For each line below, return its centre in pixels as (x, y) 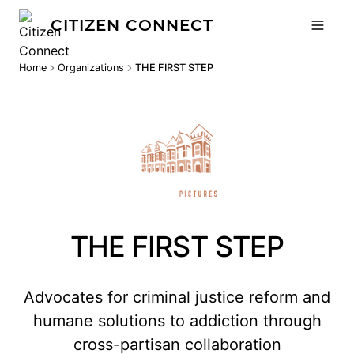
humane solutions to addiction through (177, 321)
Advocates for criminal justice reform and (177, 297)
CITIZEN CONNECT (132, 25)
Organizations (91, 68)
